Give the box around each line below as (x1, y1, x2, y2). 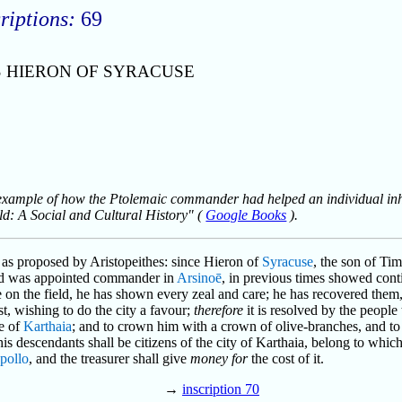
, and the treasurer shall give (29, 350, 191, 366)
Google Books (205, 206, 287, 223)
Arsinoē (177, 269, 223, 285)
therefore (194, 301, 244, 318)
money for (190, 350, 249, 366)
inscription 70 (182, 380, 259, 397)
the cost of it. (248, 350, 325, 366)
